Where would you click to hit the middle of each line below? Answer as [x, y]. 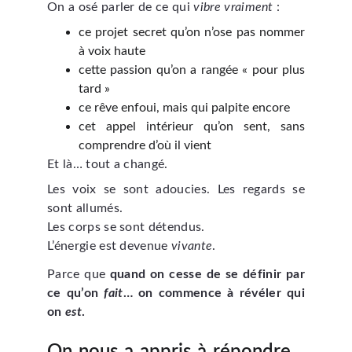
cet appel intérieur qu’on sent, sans [192, 126]
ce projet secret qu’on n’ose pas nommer [192, 32]
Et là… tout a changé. [108, 164]
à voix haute [112, 51]
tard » [94, 89]
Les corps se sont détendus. [126, 227]
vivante [192, 246]
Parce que [79, 274]
